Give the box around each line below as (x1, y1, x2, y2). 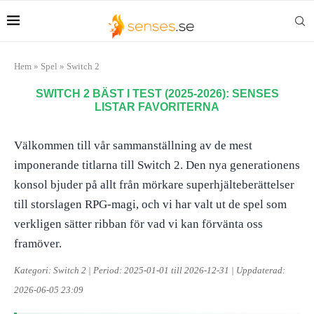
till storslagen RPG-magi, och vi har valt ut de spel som (14, 198, 287, 211)
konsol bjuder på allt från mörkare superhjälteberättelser (14, 178, 294, 191)
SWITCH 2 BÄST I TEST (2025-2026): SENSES (35, 88, 279, 100)
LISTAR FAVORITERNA (95, 101, 219, 113)
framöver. (14, 237, 62, 250)
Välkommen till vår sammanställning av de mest (14, 139, 252, 152)
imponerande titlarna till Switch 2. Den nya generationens (14, 158, 300, 172)
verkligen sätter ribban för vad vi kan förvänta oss (14, 217, 263, 231)
